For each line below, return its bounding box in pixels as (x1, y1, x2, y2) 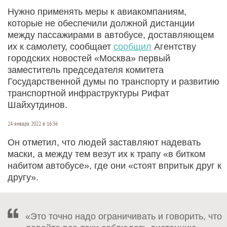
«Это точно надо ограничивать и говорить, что (25, 211, 222, 221)
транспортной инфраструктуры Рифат (8, 88, 169, 98)
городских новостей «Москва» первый (8, 53, 170, 63)
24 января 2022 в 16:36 (8, 120, 58, 127)
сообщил (113, 41, 152, 52)
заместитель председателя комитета (8, 64, 164, 75)
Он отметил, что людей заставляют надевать (8, 137, 201, 147)
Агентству (152, 41, 196, 52)
